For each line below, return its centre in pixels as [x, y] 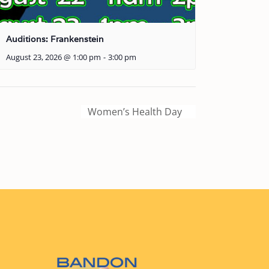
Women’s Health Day [136, 111]
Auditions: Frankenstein [55, 39]
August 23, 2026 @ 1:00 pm [53, 58]
